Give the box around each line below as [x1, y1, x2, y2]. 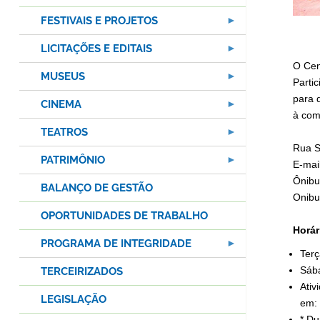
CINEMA [41, 98, 81, 111]
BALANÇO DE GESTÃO [41, 181, 153, 195]
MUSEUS [41, 70, 85, 84]
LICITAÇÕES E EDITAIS [41, 42, 152, 56]
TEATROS [41, 126, 88, 139]
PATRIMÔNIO [41, 154, 105, 167]
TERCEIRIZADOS [41, 265, 123, 279]
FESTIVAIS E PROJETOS [41, 14, 158, 28]
